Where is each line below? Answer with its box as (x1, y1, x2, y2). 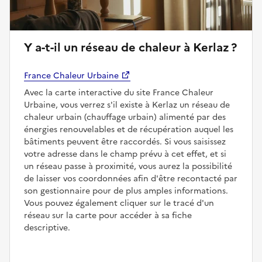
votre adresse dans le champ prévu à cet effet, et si (24, 147, 226, 160)
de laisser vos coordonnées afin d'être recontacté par (24, 172, 237, 185)
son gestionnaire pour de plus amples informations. (24, 184, 228, 197)
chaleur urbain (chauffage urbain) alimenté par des (24, 111, 226, 123)
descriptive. (24, 221, 70, 234)
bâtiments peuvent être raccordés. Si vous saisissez (24, 135, 226, 148)
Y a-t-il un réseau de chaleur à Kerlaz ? (64, 38, 237, 56)
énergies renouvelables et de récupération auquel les (24, 123, 233, 136)
